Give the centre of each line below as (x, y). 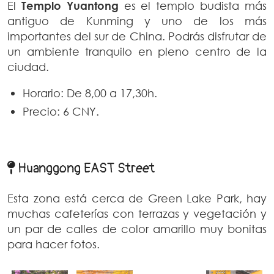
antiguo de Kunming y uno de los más (137, 20)
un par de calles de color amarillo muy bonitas (137, 228)
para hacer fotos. (54, 244)
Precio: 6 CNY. (61, 111)
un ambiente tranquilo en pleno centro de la (137, 51)
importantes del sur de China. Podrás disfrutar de (137, 36)
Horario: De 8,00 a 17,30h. (90, 93)
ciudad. (28, 66)
